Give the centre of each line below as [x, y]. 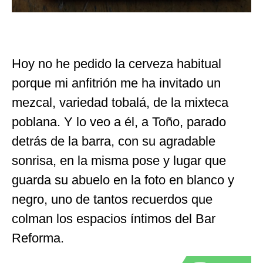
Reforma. [38, 238]
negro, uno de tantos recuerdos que [112, 199]
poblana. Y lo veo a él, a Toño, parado [119, 122]
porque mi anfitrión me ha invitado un [116, 83]
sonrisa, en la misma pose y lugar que [119, 160]
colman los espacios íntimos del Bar [114, 218]
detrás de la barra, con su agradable [114, 141]
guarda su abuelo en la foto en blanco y [123, 180]
